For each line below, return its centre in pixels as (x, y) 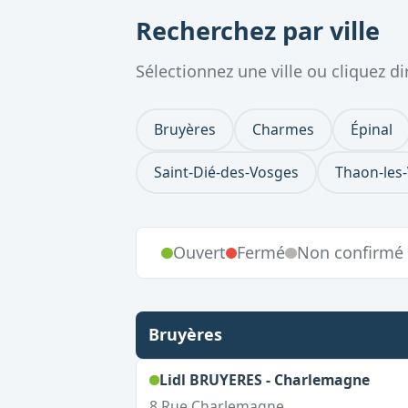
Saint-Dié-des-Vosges (226, 172)
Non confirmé (350, 252)
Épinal (372, 129)
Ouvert (199, 252)
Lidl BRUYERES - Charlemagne (264, 380)
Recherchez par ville (258, 31)
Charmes (283, 129)
